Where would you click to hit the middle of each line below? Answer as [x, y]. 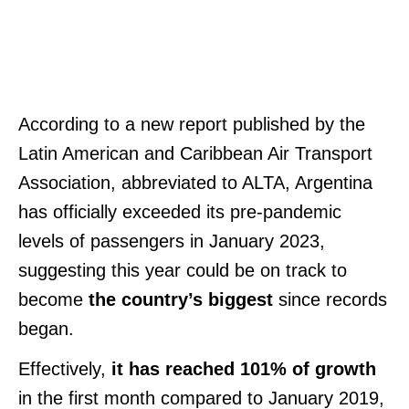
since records [333, 299]
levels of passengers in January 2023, [172, 241]
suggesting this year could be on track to [183, 270]
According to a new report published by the [192, 124]
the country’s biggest [184, 299]
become [53, 299]
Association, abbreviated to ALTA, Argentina [195, 182]
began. [46, 328]
